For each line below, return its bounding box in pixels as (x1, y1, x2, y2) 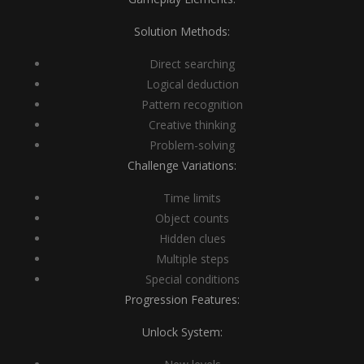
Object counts (155, 210, 229, 226)
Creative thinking (149, 117, 236, 132)
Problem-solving (149, 137, 235, 153)
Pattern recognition (141, 97, 243, 112)
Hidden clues (158, 231, 226, 246)
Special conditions (145, 271, 240, 287)
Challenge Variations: (128, 158, 236, 173)
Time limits (163, 190, 221, 206)
